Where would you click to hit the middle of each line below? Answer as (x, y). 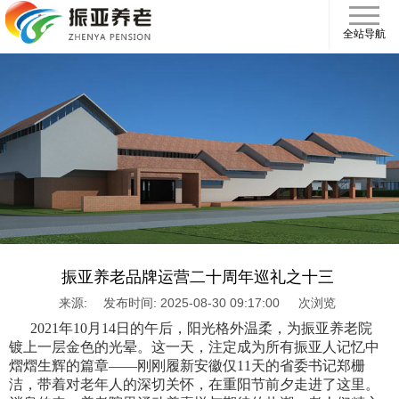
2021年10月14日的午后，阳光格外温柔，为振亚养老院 (191, 329)
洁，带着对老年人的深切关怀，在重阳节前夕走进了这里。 (195, 385)
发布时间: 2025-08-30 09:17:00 (192, 304)
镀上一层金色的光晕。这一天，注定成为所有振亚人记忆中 (195, 347)
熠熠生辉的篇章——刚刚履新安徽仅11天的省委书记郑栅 (187, 366)
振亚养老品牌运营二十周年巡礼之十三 (197, 277)
